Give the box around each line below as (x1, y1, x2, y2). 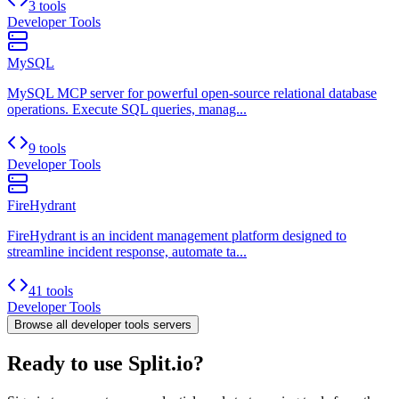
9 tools (28, 141, 66, 157)
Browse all (14, 318, 71, 332)
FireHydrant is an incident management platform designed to (7, 228, 346, 244)
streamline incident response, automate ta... (7, 244, 247, 260)
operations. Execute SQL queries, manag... (7, 102, 247, 118)
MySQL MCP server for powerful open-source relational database (7, 85, 377, 102)
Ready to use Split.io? (7, 352, 204, 376)
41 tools (28, 283, 73, 299)
